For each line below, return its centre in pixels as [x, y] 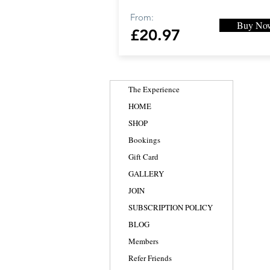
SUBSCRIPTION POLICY [171, 207]
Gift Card [143, 157]
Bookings [144, 140]
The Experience [154, 89]
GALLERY [146, 174]
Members [143, 241]
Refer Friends [150, 258]
